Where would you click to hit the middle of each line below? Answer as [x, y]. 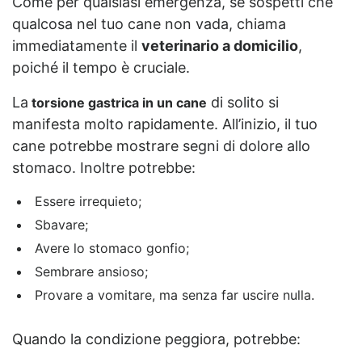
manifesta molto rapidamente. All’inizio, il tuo [165, 124]
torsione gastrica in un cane [118, 102]
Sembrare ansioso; [91, 271]
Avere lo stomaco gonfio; [112, 248]
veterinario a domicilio [220, 45]
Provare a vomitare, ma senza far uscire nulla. [175, 295]
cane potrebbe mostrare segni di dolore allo [161, 145]
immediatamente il [77, 45]
